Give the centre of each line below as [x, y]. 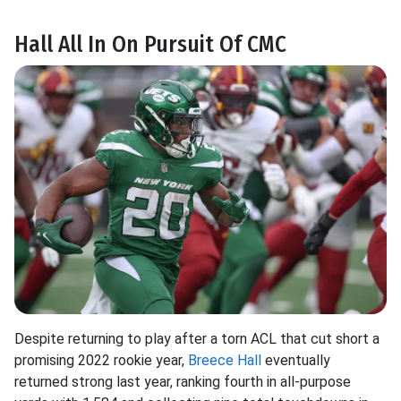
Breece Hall [225, 360]
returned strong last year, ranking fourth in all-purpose [183, 381]
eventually [296, 360]
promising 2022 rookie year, [101, 360]
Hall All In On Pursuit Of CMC [150, 45]
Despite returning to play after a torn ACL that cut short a [197, 338]
